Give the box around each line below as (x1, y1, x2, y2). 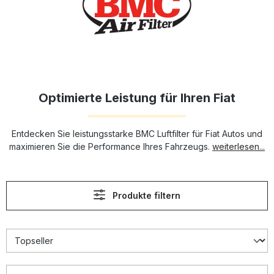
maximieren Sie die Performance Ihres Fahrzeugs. (9, 141, 212, 152)
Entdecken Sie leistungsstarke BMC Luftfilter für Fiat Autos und (12, 128, 262, 139)
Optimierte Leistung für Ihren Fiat (39, 91, 235, 105)
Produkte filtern (113, 190, 181, 201)
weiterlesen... (212, 141, 265, 152)
